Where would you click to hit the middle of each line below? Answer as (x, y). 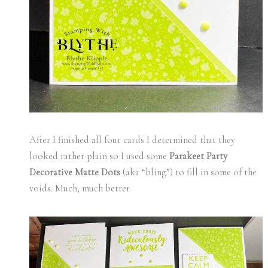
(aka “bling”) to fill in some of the (188, 173)
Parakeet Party (198, 156)
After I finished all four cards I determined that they (132, 140)
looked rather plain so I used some (99, 156)
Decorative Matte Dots (74, 173)
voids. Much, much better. (80, 189)
